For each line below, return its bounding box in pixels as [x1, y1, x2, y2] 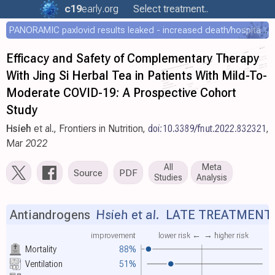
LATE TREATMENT [159, 207, 272, 222]
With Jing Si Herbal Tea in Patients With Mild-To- [6, 68, 267, 83]
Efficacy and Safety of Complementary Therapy [6, 51, 259, 66]
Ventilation [25, 258, 63, 270]
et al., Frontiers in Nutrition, [31, 123, 148, 134]
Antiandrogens [9, 207, 90, 222]
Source [74, 166, 103, 179]
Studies [154, 172, 182, 183]
